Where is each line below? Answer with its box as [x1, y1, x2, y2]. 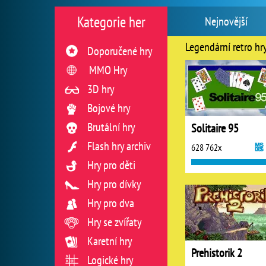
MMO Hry [89, 62, 128, 78]
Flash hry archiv [87, 138, 151, 154]
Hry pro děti [87, 157, 135, 173]
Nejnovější [204, 14, 248, 29]
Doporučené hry [87, 43, 153, 59]
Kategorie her [77, 12, 145, 31]
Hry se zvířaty [87, 214, 142, 230]
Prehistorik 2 [191, 245, 242, 261]
